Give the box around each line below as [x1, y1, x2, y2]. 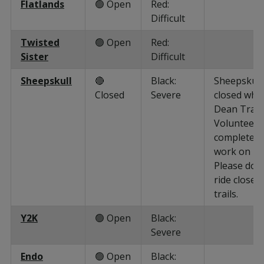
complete [214, 130, 255, 144]
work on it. [214, 144, 260, 158]
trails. [214, 187, 238, 200]
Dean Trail [214, 102, 260, 115]
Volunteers [214, 116, 263, 130]
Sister [21, 49, 48, 63]
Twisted [21, 35, 60, 49]
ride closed [214, 173, 261, 186]
